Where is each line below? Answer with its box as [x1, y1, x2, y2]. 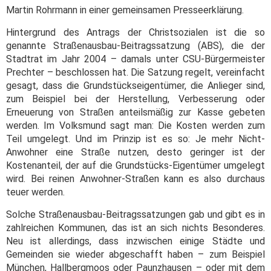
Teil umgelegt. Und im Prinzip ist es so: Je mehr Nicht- [6, 133, 265, 145]
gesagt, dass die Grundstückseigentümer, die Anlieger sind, [6, 80, 265, 92]
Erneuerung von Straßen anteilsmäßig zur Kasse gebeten [6, 106, 265, 119]
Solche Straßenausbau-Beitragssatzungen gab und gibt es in [6, 209, 265, 221]
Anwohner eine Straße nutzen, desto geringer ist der [6, 146, 265, 158]
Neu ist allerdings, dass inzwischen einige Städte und [6, 235, 265, 247]
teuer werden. [6, 186, 67, 198]
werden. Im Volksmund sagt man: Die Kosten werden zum [6, 120, 265, 132]
